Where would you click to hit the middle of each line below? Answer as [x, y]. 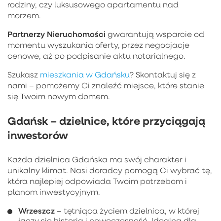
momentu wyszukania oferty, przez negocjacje [98, 45]
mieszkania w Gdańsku [85, 74]
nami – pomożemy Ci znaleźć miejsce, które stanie [106, 85]
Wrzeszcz [37, 210]
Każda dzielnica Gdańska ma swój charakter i [97, 159]
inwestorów [38, 135]
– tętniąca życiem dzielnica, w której [127, 210]
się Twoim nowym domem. [59, 96]
